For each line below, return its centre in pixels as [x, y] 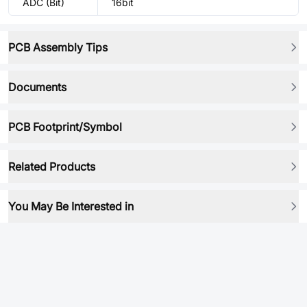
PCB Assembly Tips [58, 47]
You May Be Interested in [71, 206]
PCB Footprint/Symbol [65, 127]
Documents [37, 87]
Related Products [52, 167]
